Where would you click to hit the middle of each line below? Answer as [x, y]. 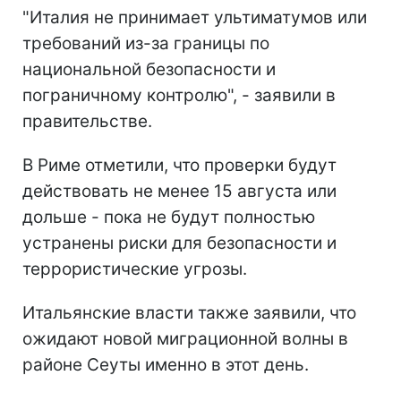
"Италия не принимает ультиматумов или [195, 17]
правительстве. [87, 121]
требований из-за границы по [146, 43]
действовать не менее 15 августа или [179, 191]
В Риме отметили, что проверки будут [179, 165]
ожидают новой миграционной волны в [185, 338]
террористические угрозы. [135, 269]
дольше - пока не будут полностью [169, 217]
